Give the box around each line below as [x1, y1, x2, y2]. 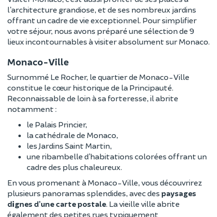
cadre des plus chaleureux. [27, 162, 122, 171]
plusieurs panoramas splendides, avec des [7, 188, 161, 198]
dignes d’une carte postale [7, 199, 106, 208]
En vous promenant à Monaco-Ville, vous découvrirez [7, 177, 202, 187]
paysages [161, 188, 196, 198]
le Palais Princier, [27, 119, 87, 129]
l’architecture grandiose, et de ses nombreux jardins [7, 4, 196, 14]
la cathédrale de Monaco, [27, 130, 118, 139]
